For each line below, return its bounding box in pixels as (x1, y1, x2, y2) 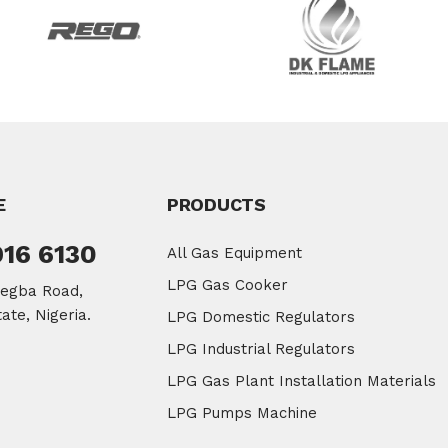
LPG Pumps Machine (167, 404, 317, 423)
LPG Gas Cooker (167, 276, 288, 295)
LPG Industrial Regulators (167, 340, 355, 359)
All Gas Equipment (167, 244, 302, 263)
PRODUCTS (167, 194, 266, 216)
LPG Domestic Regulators (167, 308, 355, 327)
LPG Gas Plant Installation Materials (167, 372, 436, 391)
